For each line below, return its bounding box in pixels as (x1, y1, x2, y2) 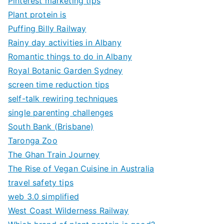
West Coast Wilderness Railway (8, 205, 129, 215)
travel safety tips (8, 177, 73, 187)
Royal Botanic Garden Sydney (8, 65, 123, 75)
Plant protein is (8, 9, 66, 19)
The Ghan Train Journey (8, 149, 100, 159)
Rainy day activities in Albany (8, 37, 121, 47)
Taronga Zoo (8, 135, 57, 145)
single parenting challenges (8, 107, 113, 117)
